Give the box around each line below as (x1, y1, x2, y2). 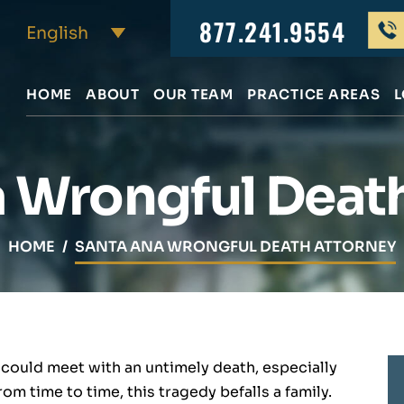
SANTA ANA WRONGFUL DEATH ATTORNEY (75, 237, 396, 256)
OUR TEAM (152, 86, 234, 103)
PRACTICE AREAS (247, 86, 381, 103)
